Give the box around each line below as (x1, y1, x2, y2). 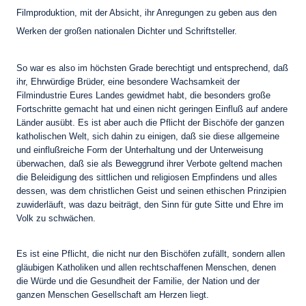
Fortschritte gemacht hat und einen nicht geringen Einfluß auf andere (16, 104, 288, 115)
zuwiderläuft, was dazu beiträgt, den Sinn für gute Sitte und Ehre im (16, 199, 283, 210)
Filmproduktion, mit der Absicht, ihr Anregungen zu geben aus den (16, 8, 277, 18)
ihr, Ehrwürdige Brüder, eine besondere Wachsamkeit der (16, 76, 240, 87)
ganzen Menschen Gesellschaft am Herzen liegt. (16, 290, 209, 301)
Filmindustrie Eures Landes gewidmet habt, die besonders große (16, 90, 270, 101)
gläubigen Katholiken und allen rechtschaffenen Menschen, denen (16, 262, 276, 273)
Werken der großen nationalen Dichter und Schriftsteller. (16, 26, 237, 37)
